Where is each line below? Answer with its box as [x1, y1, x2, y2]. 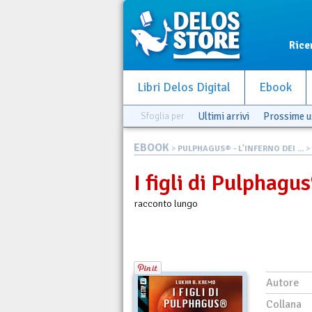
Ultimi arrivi [198, 110, 249, 123]
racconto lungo [134, 197, 198, 210]
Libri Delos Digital [137, 80, 231, 95]
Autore [266, 275, 299, 290]
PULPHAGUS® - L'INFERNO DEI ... [178, 143, 304, 154]
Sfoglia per [141, 110, 184, 122]
